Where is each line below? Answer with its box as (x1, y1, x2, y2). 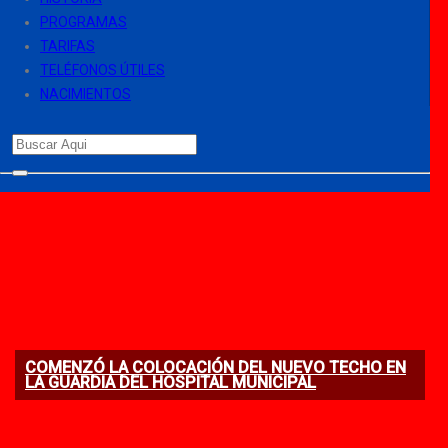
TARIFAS (40, 38, 95, 54)
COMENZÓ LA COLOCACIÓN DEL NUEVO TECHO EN (25, 358, 406, 377)
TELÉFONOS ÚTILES (40, 62, 165, 78)
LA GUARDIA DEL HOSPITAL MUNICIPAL (25, 373, 316, 392)
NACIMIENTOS (40, 86, 131, 102)
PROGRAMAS (40, 14, 127, 30)
